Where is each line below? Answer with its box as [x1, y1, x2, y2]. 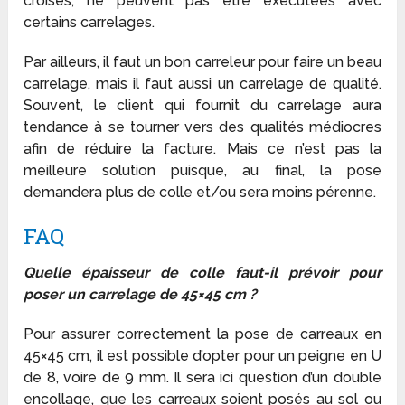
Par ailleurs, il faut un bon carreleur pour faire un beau [24, 53, 381, 71]
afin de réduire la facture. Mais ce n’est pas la [24, 140, 381, 158]
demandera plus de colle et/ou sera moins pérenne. [24, 184, 381, 202]
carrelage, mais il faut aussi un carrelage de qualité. [24, 75, 381, 93]
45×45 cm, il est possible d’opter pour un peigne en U [24, 347, 381, 365]
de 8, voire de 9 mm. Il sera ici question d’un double [24, 369, 381, 387]
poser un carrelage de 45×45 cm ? [24, 286, 258, 304]
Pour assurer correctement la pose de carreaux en [24, 325, 381, 344]
